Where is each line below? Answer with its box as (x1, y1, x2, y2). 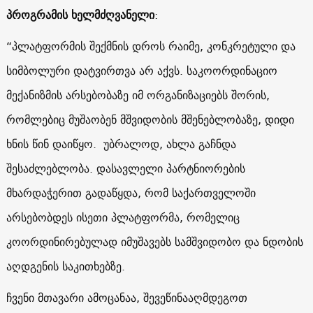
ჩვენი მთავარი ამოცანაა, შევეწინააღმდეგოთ (6, 287, 247, 307)
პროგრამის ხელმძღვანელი (6, 4, 154, 24)
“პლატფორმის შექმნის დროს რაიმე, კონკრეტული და (6, 36, 296, 56)
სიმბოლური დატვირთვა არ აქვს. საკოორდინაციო (6, 60, 277, 80)
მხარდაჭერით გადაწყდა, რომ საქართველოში (6, 182, 256, 203)
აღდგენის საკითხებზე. (6, 256, 125, 276)
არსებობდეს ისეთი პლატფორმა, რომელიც (6, 207, 240, 227)
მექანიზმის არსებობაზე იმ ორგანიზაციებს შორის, (6, 85, 270, 105)
